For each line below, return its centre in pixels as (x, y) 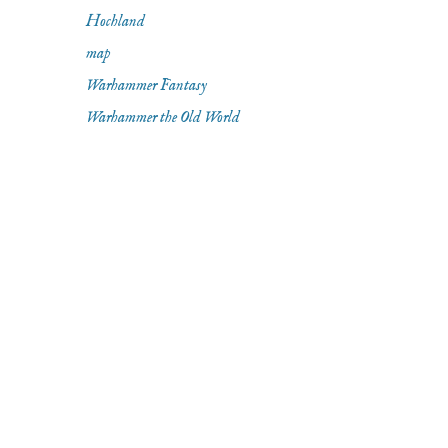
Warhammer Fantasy (146, 85)
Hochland (115, 21)
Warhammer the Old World (163, 117)
